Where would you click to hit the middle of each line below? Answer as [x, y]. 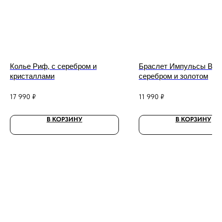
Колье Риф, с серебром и [53, 66]
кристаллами [32, 76]
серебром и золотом [173, 76]
